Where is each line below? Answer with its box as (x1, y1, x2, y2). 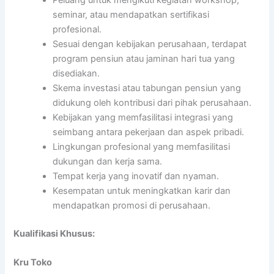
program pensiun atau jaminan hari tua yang (53, 53, 235, 64)
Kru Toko (13, 257, 53, 268)
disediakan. (53, 67, 100, 79)
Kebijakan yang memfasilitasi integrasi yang (53, 111, 234, 123)
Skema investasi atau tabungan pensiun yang (53, 82, 242, 94)
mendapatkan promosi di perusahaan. (53, 199, 211, 211)
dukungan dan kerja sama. (53, 155, 163, 167)
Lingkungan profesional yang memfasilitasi (53, 141, 231, 152)
